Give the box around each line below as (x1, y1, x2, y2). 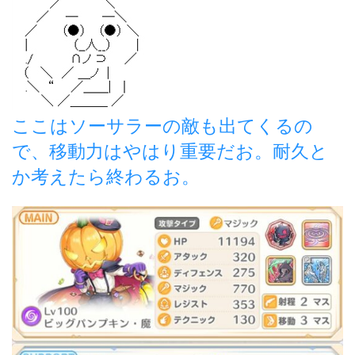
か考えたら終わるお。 (12, 164, 200, 188)
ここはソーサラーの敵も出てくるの (12, 113, 313, 137)
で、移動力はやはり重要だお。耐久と (12, 139, 328, 162)
